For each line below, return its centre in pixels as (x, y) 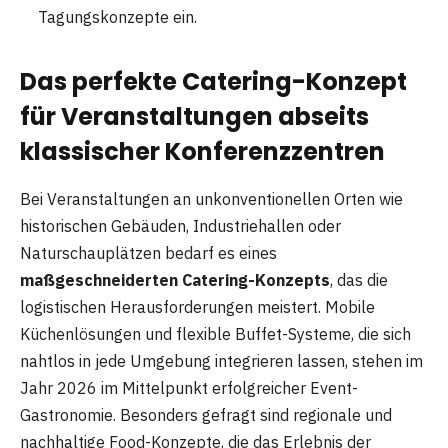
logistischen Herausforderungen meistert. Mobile (197, 307)
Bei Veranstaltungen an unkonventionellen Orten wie (211, 199)
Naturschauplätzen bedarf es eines (148, 253)
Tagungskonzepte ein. (117, 17)
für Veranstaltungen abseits (194, 116)
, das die (359, 280)
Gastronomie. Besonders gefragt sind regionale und (206, 415)
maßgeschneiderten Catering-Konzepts (175, 280)
